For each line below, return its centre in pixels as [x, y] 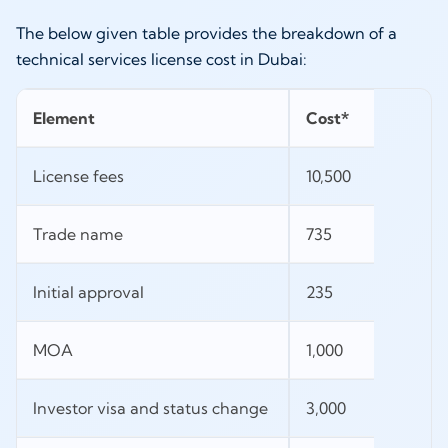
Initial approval [90, 292]
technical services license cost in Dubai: [163, 59]
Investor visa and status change [152, 408]
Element [64, 118]
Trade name [80, 234]
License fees [80, 176]
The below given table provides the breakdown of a [206, 33]
